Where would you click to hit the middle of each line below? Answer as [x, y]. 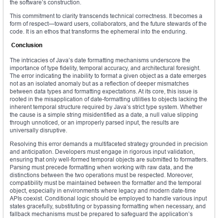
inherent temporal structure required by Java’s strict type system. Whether [106, 107]
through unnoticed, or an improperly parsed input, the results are [94, 123]
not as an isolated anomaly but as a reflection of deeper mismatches [99, 84]
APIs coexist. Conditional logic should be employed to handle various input [108, 199]
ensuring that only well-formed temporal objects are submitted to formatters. [109, 160]
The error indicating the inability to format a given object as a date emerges [108, 76]
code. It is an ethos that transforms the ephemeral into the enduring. [98, 32]
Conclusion [27, 45]
